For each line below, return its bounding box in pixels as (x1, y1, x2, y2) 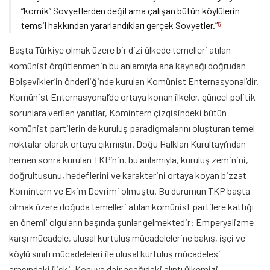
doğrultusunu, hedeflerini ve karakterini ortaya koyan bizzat (9, 169, 246, 181)
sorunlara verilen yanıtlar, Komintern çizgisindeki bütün (9, 107, 227, 118)
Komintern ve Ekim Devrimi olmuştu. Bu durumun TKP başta (9, 185, 250, 196)
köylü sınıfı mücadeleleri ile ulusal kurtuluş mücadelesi (9, 248, 221, 259)
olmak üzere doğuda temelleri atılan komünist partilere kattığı (9, 201, 254, 212)
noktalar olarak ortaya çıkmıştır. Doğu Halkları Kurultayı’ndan (9, 138, 246, 149)
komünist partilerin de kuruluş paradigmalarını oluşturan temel (9, 122, 255, 134)
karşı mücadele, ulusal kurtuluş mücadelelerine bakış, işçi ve (9, 232, 245, 243)
